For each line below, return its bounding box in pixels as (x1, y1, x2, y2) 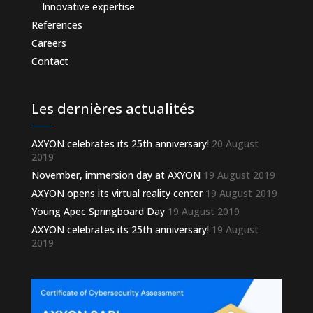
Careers (31, 36, 66, 50)
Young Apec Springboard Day (31, 205, 165, 219)
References (31, 18, 82, 32)
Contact (31, 54, 68, 68)
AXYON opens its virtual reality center (31, 187, 203, 201)
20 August (211, 137, 259, 151)
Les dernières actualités (31, 99, 194, 119)
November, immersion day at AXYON (31, 168, 201, 182)
